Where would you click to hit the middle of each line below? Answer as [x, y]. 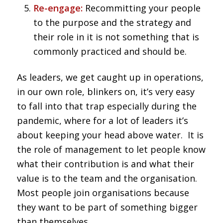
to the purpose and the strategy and [112, 23]
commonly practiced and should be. [110, 52]
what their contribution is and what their [105, 164]
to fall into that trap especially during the [107, 106]
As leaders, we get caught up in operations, [110, 77]
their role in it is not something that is [116, 37]
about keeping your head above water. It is [110, 135]
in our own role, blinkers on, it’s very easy [106, 92]
